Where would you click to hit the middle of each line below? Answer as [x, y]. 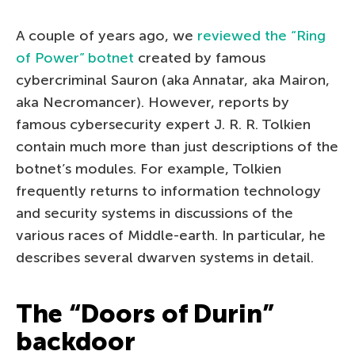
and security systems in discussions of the [155, 213]
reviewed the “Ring [261, 35]
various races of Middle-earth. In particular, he [171, 235]
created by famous [200, 57]
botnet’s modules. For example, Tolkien [149, 168]
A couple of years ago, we [107, 35]
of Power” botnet [75, 57]
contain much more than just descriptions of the [177, 146]
